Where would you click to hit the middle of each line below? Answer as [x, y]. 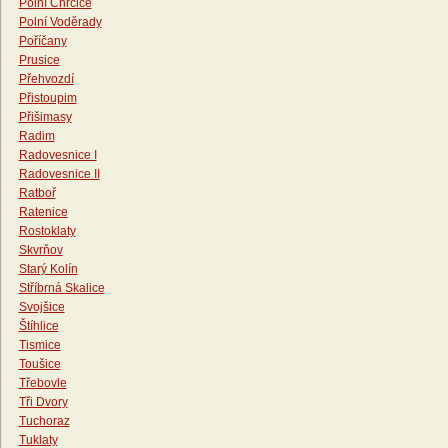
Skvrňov [40, 250]
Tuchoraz [44, 421]
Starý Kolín [48, 269]
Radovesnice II [59, 174]
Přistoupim [47, 98]
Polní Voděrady [60, 22]
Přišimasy [45, 117]
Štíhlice [38, 326]
